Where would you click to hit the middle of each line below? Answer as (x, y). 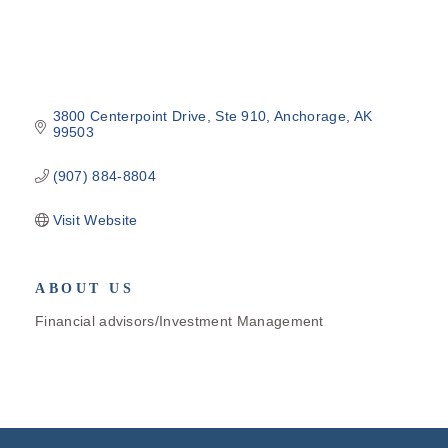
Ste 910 (241, 115)
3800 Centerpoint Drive (129, 115)
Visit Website (95, 219)
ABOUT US (84, 288)
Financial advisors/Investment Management (179, 320)
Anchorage (310, 115)
